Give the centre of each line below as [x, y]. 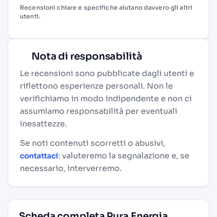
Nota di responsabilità [86, 56]
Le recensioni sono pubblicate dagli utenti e [107, 73]
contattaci [39, 156]
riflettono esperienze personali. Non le [96, 86]
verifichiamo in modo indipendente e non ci [106, 99]
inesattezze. [43, 124]
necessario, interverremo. [71, 168]
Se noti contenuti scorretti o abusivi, [93, 143]
